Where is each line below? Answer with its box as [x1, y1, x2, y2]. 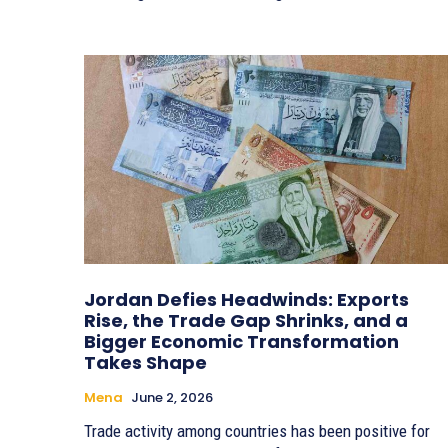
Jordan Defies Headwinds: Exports [84, 286, 409, 312]
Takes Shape [84, 349, 207, 375]
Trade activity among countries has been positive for [84, 420, 430, 441]
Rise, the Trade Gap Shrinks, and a [84, 307, 408, 333]
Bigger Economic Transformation [84, 328, 399, 354]
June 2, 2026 [131, 387, 213, 407]
